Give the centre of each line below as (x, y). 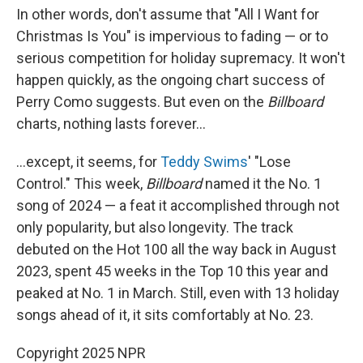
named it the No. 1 (262, 184)
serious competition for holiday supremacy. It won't (181, 58)
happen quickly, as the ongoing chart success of (171, 80)
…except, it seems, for (88, 162)
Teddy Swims (204, 162)
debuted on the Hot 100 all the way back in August (176, 249)
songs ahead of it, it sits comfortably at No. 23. (165, 315)
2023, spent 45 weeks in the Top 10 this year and (172, 271)
